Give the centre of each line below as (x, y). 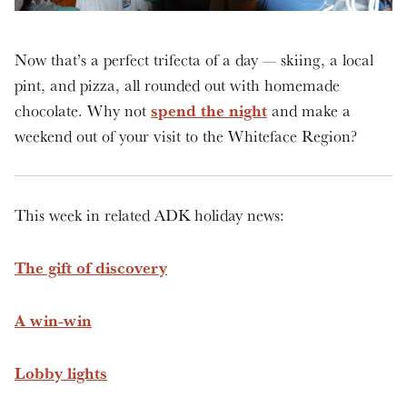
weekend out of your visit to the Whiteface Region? (186, 135)
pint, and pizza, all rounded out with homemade (177, 84)
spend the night (209, 110)
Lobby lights (61, 372)
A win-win (53, 320)
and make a (309, 110)
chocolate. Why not (83, 110)
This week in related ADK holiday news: (149, 214)
